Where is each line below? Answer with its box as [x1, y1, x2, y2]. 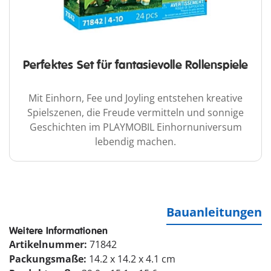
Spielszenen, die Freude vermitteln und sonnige [27, 106, 244, 120]
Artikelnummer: [9, 238, 90, 252]
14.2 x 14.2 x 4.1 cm [89, 252, 175, 266]
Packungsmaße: [9, 252, 89, 266]
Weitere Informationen [9, 225, 108, 238]
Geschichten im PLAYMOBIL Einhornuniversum [29, 120, 242, 134]
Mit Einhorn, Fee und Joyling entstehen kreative [28, 91, 243, 105]
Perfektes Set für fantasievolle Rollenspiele [22, 57, 249, 73]
